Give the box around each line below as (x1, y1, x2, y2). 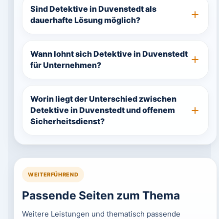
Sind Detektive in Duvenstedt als (30, 4, 156, 14)
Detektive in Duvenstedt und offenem (30, 105, 175, 115)
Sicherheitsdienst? (30, 116, 105, 126)
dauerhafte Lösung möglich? (30, 15, 140, 25)
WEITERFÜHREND (27, 171, 79, 178)
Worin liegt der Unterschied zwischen (30, 94, 176, 104)
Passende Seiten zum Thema (22, 189, 180, 202)
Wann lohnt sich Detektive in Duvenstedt (30, 49, 188, 59)
